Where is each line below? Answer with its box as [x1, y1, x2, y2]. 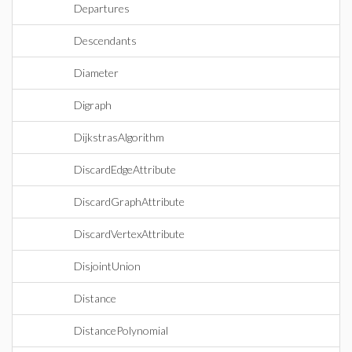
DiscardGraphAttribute [74, 195, 185, 208]
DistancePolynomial [74, 324, 168, 337]
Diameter [74, 66, 119, 79]
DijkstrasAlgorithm [74, 130, 164, 144]
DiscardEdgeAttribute [74, 163, 176, 176]
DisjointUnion [74, 259, 141, 273]
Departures [74, 2, 130, 15]
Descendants [74, 34, 137, 47]
